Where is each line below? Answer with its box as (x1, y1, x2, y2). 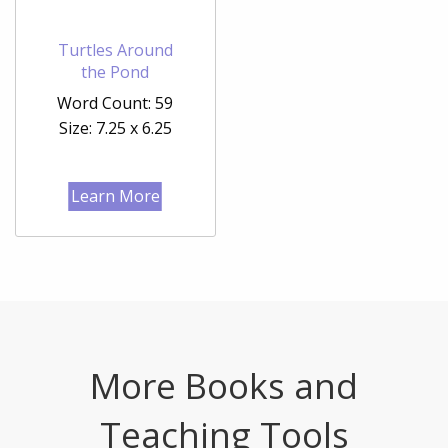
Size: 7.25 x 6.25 (58, 116, 172, 139)
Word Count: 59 (57, 91, 174, 114)
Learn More (70, 184, 160, 207)
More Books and (90, 361, 358, 409)
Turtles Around (57, 38, 173, 61)
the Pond (81, 60, 150, 83)
